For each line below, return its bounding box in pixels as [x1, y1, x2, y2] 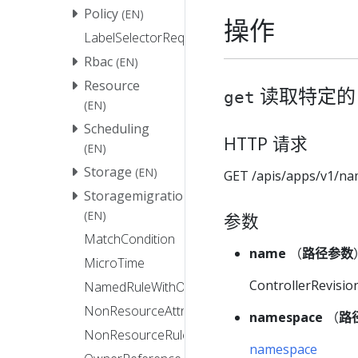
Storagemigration [84, 187, 191, 205]
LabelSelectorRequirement [84, 29, 235, 47]
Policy [84, 5, 118, 23]
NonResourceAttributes [84, 302, 220, 320]
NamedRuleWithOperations [84, 278, 240, 296]
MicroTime [84, 254, 145, 272]
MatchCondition [84, 230, 175, 249]
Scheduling [84, 120, 149, 138]
